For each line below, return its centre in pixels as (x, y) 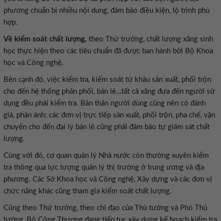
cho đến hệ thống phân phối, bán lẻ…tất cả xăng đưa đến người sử (109, 92)
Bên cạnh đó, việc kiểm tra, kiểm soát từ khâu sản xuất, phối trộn (107, 80)
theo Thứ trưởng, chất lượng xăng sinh (150, 39)
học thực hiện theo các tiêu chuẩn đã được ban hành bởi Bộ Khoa (108, 51)
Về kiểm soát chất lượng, (45, 39)
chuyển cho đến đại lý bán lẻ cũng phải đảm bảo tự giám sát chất (107, 127)
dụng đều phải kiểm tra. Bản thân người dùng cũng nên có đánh (105, 103)
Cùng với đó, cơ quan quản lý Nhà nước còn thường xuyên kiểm (106, 156)
